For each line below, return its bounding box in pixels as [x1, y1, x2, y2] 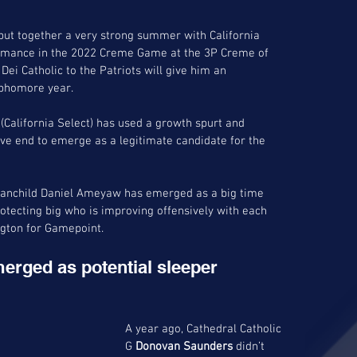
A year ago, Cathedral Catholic [125, 321, 284, 336]
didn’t [233, 339, 268, 354]
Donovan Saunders [135, 339, 233, 354]
